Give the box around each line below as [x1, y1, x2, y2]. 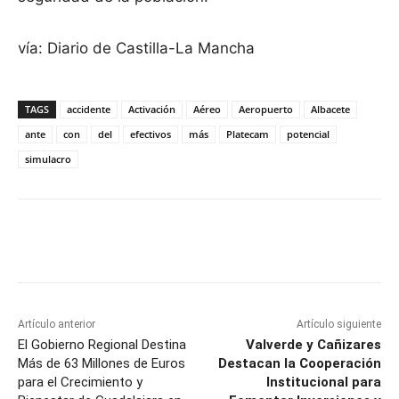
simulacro [25, 152, 71, 167]
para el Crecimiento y [18, 374, 142, 391]
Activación [128, 102, 175, 117]
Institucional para [265, 374, 381, 391]
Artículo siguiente [296, 318, 381, 331]
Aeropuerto [239, 102, 293, 117]
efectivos [130, 127, 171, 142]
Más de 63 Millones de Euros [18, 355, 185, 372]
